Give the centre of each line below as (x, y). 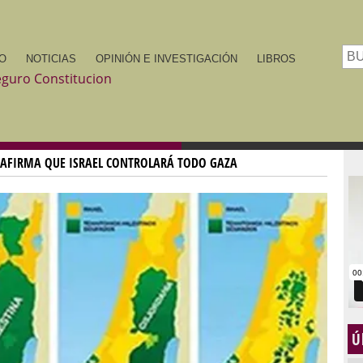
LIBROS (276, 59)
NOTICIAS (51, 59)
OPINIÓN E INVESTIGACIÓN (167, 59)
